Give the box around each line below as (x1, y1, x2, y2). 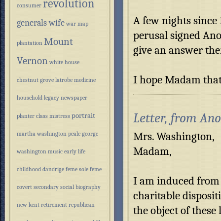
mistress (49, 112, 70, 119)
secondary (34, 184, 59, 190)
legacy (44, 94, 59, 101)
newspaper (61, 94, 87, 101)
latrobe (55, 76, 73, 83)
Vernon (17, 55, 48, 67)
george (82, 130, 98, 137)
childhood (17, 166, 41, 173)
